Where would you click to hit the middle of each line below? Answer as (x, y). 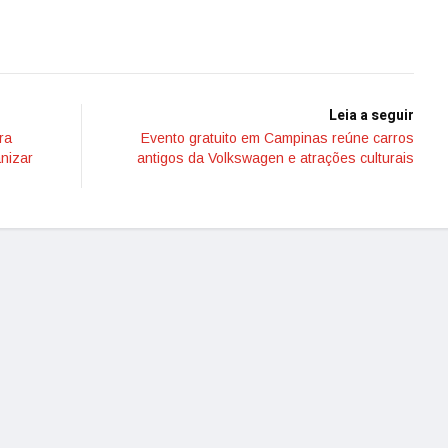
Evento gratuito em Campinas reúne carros (277, 138)
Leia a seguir (371, 115)
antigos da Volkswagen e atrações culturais (275, 158)
